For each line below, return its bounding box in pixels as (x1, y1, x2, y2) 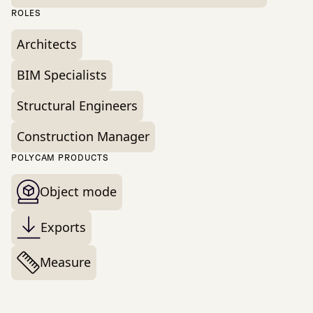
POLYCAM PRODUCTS (11, 153, 109, 163)
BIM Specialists (17, 66, 107, 84)
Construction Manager (17, 128, 150, 145)
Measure (40, 254, 91, 271)
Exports (41, 219, 86, 236)
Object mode (40, 183, 117, 201)
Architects (17, 36, 77, 53)
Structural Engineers (17, 97, 138, 115)
